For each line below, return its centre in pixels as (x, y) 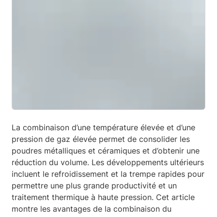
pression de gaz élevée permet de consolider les (101, 139)
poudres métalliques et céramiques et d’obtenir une (106, 151)
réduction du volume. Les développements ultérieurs (108, 162)
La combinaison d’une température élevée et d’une (103, 127)
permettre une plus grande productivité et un (94, 186)
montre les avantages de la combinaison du (92, 209)
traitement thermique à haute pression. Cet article (103, 197)
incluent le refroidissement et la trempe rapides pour (108, 174)
